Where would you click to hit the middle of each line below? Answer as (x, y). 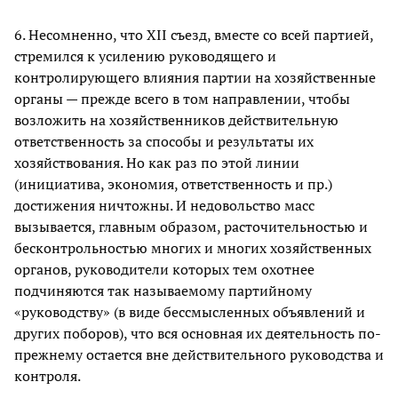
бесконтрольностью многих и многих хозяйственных (193, 248)
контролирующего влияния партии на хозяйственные (195, 78)
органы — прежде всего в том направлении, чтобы (182, 99)
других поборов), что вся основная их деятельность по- (198, 334)
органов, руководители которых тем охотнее (164, 270)
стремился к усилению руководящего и (145, 56)
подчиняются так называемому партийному (163, 291)
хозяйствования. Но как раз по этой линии (157, 163)
